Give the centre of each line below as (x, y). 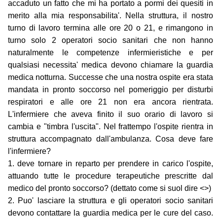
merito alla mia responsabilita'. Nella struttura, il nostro (110, 16)
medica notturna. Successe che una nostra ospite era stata (110, 77)
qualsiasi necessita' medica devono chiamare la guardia (110, 65)
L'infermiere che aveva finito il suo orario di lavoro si (110, 114)
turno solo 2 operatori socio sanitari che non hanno (110, 40)
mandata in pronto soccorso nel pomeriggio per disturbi (110, 90)
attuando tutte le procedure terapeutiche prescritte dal (110, 176)
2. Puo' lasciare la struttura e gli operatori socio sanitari (110, 201)
